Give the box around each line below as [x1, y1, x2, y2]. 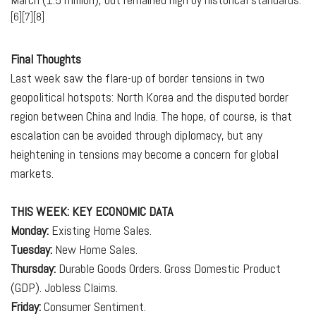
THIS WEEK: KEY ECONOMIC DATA [11, 203, 173, 219]
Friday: [11, 298, 41, 315]
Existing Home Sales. [49, 222, 152, 238]
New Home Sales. [52, 241, 138, 257]
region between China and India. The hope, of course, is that [11, 108, 292, 124]
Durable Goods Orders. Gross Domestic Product [56, 260, 281, 276]
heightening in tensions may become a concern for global [11, 146, 279, 162]
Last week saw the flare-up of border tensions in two [11, 70, 265, 86]
